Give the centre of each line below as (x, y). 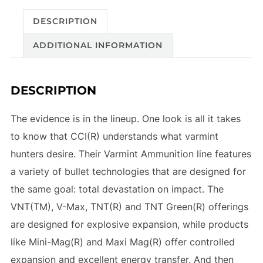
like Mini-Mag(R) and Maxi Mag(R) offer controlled (122, 242)
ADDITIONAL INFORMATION (97, 45)
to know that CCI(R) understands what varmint (114, 136)
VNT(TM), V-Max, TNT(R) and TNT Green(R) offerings (129, 206)
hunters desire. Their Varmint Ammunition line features (131, 154)
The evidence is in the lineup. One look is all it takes (125, 118)
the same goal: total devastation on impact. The (117, 189)
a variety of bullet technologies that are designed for (128, 171)
